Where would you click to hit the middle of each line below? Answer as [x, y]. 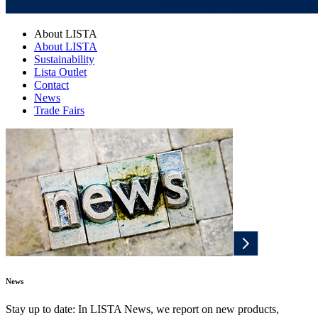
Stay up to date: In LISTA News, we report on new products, [142, 309]
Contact [51, 84]
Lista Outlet [60, 72]
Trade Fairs [59, 110]
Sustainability [64, 59]
